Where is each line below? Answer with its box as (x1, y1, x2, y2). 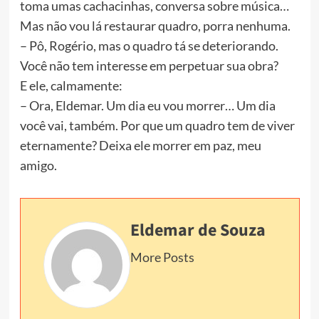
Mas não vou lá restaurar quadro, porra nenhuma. (19, 18, 291, 34)
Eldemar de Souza (130, 218, 266, 244)
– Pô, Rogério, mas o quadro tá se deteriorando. (19, 38, 278, 54)
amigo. (19, 157, 57, 174)
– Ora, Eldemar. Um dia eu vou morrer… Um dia (19, 98, 276, 114)
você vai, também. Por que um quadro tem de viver (19, 117, 295, 134)
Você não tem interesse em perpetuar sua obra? (19, 58, 278, 74)
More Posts (130, 249, 194, 266)
